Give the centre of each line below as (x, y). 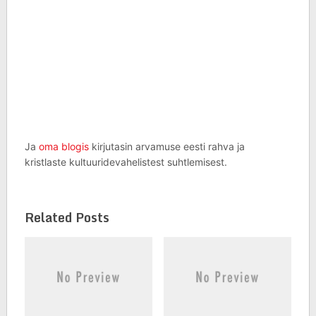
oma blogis (63, 146)
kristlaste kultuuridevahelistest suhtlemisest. (126, 162)
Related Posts (67, 217)
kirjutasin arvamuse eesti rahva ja (166, 146)
